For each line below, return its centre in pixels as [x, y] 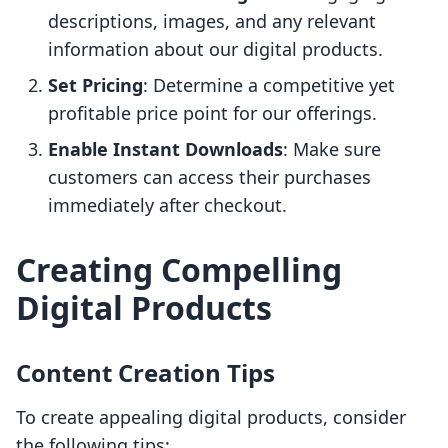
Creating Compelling [179, 270]
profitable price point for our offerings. [212, 113]
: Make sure [332, 149]
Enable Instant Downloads [165, 149]
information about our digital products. [215, 49]
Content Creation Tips [145, 373]
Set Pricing [95, 85]
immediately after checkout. [167, 205]
